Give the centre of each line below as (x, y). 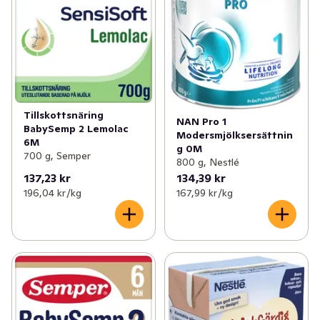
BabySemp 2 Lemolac (76, 129)
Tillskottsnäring (64, 115)
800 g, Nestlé (207, 162)
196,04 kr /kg (52, 193)
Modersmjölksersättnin (234, 135)
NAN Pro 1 (201, 122)
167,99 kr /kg (204, 193)
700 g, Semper (57, 156)
